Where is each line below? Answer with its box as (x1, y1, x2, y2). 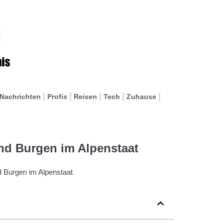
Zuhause (126, 93, 156, 101)
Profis (47, 93, 67, 101)
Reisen (74, 93, 97, 101)
